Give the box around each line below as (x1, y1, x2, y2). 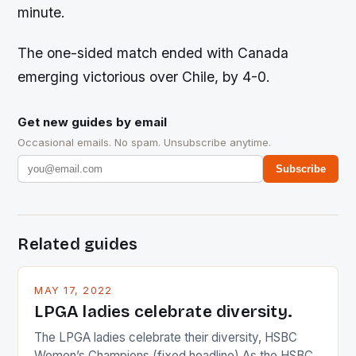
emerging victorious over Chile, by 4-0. (17, 68, 271, 86)
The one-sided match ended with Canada (17, 44, 289, 62)
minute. (17, 4, 66, 21)
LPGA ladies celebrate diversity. (34, 302, 293, 323)
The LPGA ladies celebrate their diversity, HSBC (34, 330, 298, 346)
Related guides (17, 234, 138, 254)
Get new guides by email (17, 114, 168, 130)
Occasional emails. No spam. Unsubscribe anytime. (17, 136, 272, 149)
